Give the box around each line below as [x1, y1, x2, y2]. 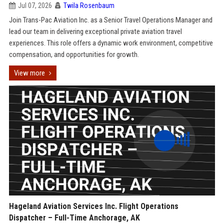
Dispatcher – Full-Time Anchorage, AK [8, 213, 140, 222]
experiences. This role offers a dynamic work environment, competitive [8, 38, 213, 47]
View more [13, 68, 45, 77]
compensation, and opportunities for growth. [8, 50, 139, 59]
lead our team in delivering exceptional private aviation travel [8, 27, 182, 36]
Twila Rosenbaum [63, 1, 114, 9]
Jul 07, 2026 [17, 1, 52, 9]
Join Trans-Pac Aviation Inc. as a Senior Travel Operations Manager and [8, 15, 212, 24]
